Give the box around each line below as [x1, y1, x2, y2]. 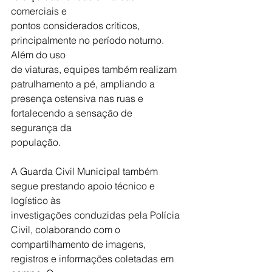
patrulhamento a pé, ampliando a [11, 77, 155, 90]
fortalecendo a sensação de [11, 106, 135, 119]
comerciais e [11, 4, 67, 17]
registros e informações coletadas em [11, 252, 176, 265]
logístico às [11, 194, 61, 206]
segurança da [11, 121, 72, 134]
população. [11, 135, 61, 148]
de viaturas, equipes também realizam [11, 63, 179, 75]
